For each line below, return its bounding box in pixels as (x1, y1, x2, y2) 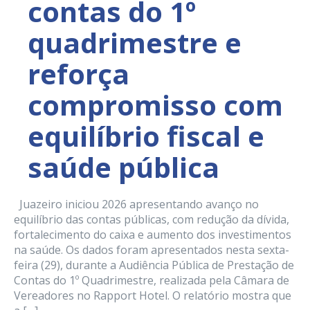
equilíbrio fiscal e (28, 117, 264, 156)
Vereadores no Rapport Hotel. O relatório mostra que (14, 288, 291, 304)
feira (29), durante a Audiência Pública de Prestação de (14, 257, 294, 273)
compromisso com (28, 86, 283, 125)
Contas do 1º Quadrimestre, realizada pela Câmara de (14, 273, 289, 289)
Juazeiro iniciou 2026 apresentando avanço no (14, 197, 259, 212)
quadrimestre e (28, 24, 241, 62)
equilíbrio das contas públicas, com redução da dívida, (14, 212, 289, 228)
